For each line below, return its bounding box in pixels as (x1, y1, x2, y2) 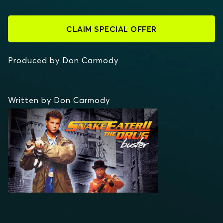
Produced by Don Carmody (8, 55, 118, 65)
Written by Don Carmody (8, 95, 110, 105)
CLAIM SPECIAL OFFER (66, 24, 157, 34)
